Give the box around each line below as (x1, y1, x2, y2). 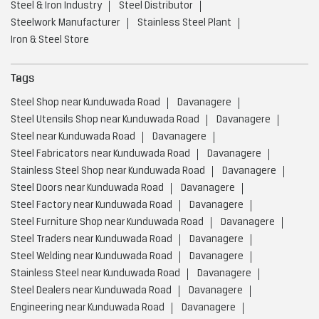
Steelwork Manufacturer (11, 18, 120, 28)
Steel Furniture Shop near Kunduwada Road (11, 216, 204, 228)
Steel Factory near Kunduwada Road (11, 199, 172, 211)
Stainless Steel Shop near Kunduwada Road (11, 165, 205, 177)
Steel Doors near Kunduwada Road (11, 182, 164, 194)
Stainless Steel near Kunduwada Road (11, 268, 180, 279)
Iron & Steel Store (11, 35, 89, 46)
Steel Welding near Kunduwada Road (11, 251, 172, 262)
